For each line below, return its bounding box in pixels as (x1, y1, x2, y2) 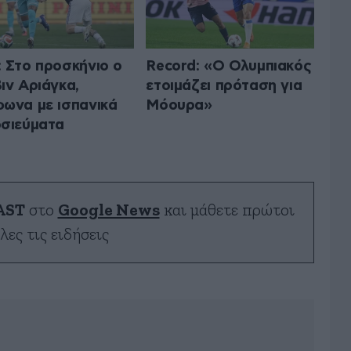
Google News (57, 201, 160, 219)
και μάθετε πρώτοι (159, 201, 295, 219)
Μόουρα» (146, 97, 212, 113)
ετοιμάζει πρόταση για (146, 78, 302, 93)
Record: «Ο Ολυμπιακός (146, 58, 312, 74)
